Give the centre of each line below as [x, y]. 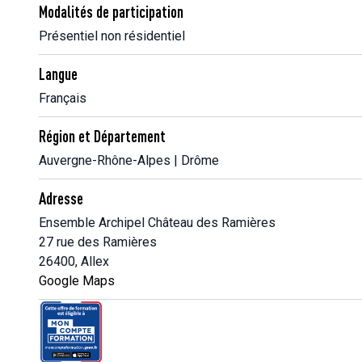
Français [63, 98]
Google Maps [77, 281]
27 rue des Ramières [98, 242]
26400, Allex [74, 261]
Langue [58, 74]
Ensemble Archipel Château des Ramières [157, 223]
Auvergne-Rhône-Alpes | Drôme [129, 160]
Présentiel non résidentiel [112, 36]
